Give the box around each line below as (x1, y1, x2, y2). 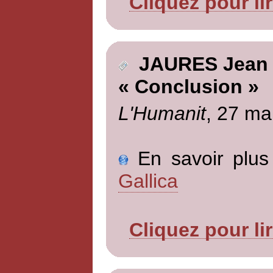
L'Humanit (118, 102, 206, 124)
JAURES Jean (127, 53, 268, 76)
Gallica (118, 169, 178, 192)
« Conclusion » (118, 76, 259, 98)
